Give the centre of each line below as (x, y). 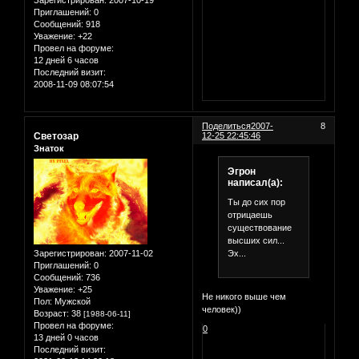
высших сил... (256, 240)
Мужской (71, 301)
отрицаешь (250, 214)
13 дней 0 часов (66, 337)
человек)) (222, 310)
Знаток (49, 149)
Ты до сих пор (256, 202)
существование (259, 227)
